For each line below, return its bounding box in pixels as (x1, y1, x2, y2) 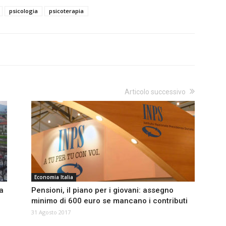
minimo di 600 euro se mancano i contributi (31, 196, 188, 206)
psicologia (9, 7, 38, 15)
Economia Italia (34, 174, 73, 181)
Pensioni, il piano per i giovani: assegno (31, 186, 174, 195)
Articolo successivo (125, 88, 186, 96)
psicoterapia (49, 7, 84, 15)
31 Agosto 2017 (31, 208, 71, 216)
